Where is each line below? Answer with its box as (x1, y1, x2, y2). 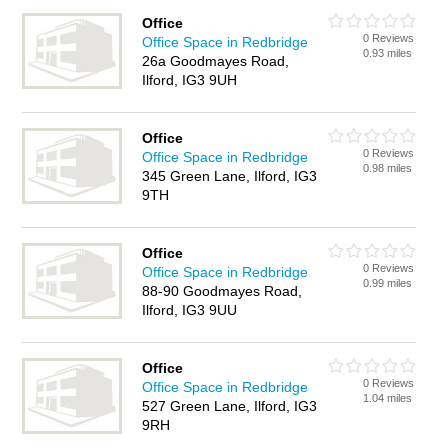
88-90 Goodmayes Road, (142, 283, 303, 299)
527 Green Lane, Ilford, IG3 (142, 398, 318, 414)
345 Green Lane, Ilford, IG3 (142, 168, 318, 184)
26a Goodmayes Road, (142, 53, 290, 69)
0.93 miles (363, 47, 413, 59)
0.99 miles (363, 277, 413, 289)
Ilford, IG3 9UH (142, 72, 238, 88)
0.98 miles (363, 162, 413, 174)
